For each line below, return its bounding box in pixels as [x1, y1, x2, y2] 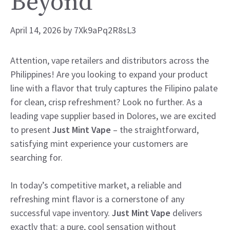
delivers [170, 206, 202, 219]
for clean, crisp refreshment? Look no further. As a [10, 95, 202, 108]
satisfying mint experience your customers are [10, 137, 188, 149]
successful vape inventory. [10, 206, 112, 219]
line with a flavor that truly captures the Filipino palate [10, 82, 218, 94]
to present [10, 123, 52, 136]
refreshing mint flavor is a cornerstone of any [10, 193, 184, 205]
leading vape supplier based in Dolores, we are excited [10, 109, 216, 122]
